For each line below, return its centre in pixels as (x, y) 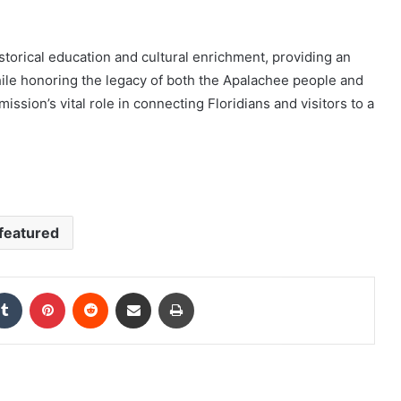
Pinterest (90, 292)
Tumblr (40, 292)
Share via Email (165, 292)
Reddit (125, 292)
